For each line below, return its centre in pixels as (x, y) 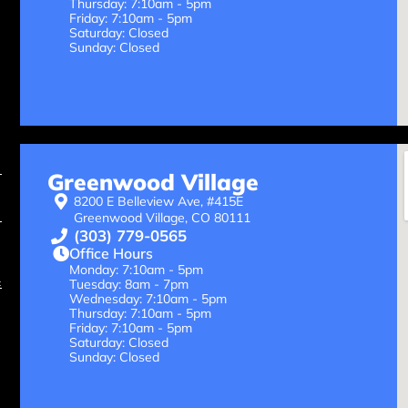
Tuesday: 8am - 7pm (128, 285)
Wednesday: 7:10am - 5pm (148, 299)
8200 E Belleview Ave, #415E (159, 202)
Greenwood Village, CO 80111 (164, 218)
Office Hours (111, 254)
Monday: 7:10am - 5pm (136, 270)
